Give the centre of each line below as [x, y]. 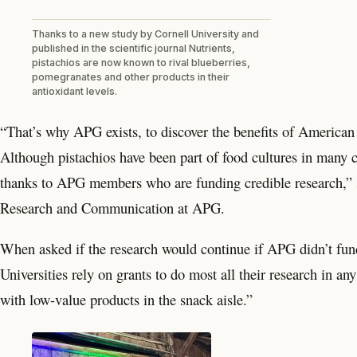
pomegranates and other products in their [131, 76]
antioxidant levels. [75, 91]
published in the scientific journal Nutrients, [133, 48]
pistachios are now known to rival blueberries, [141, 62]
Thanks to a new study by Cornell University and [145, 33]
